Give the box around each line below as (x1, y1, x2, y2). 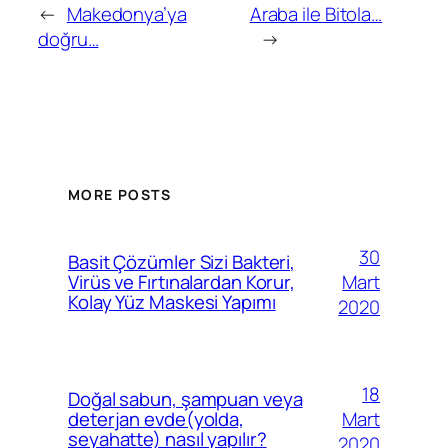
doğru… (38, 25, 99, 52)
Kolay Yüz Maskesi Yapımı (68, 289, 276, 316)
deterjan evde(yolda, (68, 406, 244, 433)
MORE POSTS (68, 185, 171, 205)
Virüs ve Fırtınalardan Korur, (68, 269, 296, 296)
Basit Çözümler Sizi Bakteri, (68, 249, 296, 276)
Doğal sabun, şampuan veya (68, 386, 303, 413)
